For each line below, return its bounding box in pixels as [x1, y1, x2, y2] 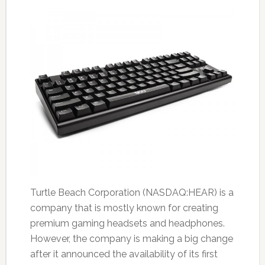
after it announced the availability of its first [30, 248, 218, 260]
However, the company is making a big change [30, 233, 233, 245]
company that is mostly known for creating [30, 202, 218, 214]
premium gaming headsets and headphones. [30, 218, 225, 230]
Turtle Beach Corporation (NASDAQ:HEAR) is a [30, 187, 234, 199]
